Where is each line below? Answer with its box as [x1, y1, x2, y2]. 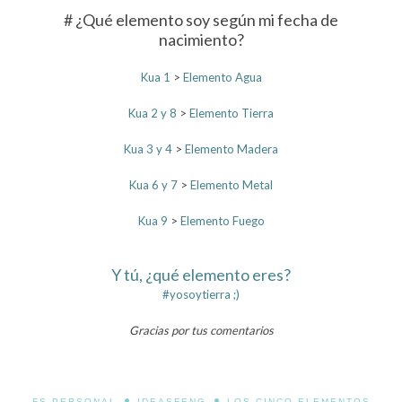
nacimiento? [158, 29, 244, 49]
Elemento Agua [182, 69, 262, 84]
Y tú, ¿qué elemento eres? [111, 264, 291, 284]
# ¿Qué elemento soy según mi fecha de [64, 9, 338, 30]
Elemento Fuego [179, 213, 265, 228]
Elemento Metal [190, 177, 273, 192]
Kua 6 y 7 [129, 177, 178, 192]
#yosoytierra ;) [162, 286, 240, 301]
